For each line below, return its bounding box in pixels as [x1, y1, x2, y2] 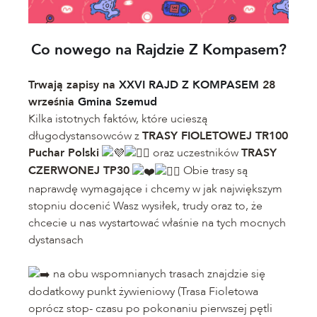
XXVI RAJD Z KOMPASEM [119, 76, 259, 93]
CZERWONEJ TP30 [28, 163, 129, 179]
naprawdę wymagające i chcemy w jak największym [28, 180, 282, 197]
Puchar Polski [28, 144, 99, 161]
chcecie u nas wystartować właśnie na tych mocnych [28, 214, 286, 231]
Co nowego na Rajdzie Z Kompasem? [30, 39, 287, 60]
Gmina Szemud [78, 93, 157, 110]
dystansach [28, 231, 83, 248]
